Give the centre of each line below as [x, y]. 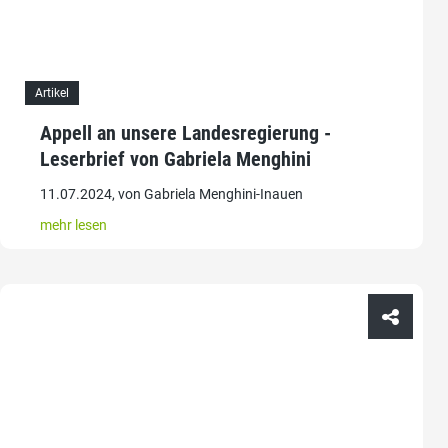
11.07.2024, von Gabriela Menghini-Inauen [171, 193]
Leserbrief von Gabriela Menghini [175, 158]
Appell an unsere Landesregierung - [185, 132]
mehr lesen [73, 224]
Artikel [52, 92]
